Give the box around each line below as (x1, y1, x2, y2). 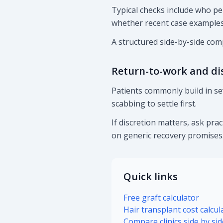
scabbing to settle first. (111, 98, 197, 109)
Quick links (123, 170, 178, 183)
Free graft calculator (123, 192, 199, 203)
